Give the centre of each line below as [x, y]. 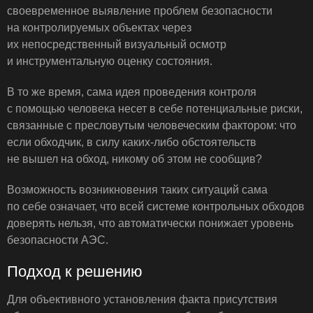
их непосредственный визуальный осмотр [117, 44]
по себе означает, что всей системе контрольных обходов [156, 206]
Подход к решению [75, 271]
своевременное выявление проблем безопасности [140, 11]
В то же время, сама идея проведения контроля [132, 92]
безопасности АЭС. [58, 240]
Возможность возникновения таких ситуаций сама [137, 190]
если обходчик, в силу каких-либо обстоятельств [132, 142]
